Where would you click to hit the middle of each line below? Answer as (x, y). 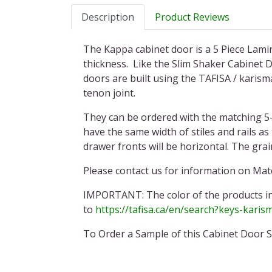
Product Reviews (192, 17)
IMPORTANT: (114, 195)
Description (108, 17)
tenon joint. (109, 93)
